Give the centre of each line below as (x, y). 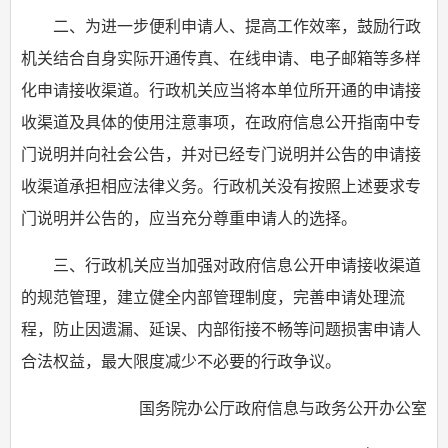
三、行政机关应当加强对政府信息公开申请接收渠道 (237, 265)
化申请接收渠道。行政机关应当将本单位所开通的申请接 (221, 90)
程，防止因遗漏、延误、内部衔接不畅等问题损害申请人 (221, 329)
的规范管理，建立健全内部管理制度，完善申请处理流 (213, 297)
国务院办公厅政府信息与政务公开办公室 (283, 408)
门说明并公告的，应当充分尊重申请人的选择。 (189, 218)
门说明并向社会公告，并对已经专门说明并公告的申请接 (221, 154)
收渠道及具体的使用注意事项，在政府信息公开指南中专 (221, 122)
